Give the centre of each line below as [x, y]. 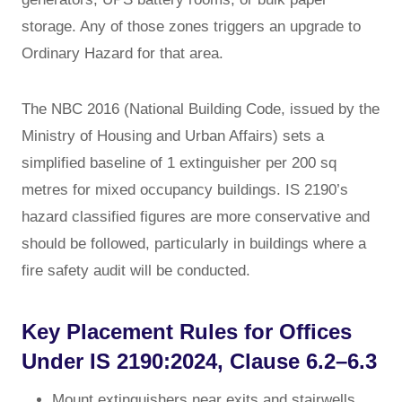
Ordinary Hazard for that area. [122, 53]
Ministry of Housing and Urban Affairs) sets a [173, 135]
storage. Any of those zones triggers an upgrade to [191, 26]
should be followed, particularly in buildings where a [194, 243]
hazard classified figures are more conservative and [196, 216]
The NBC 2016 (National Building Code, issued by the [201, 109]
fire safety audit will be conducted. [136, 270]
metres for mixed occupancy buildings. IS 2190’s [185, 189]
